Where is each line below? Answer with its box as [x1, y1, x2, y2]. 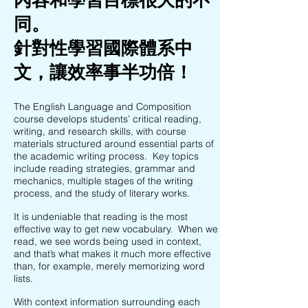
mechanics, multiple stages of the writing [14, 175, 193, 187]
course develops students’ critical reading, [14, 113, 201, 125]
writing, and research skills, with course [14, 125, 186, 137]
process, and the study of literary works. [14, 187, 195, 199]
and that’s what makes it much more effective [14, 247, 211, 260]
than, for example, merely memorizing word [14, 260, 205, 272]
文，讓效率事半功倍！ [14, 61, 192, 82]
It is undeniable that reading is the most [14, 210, 188, 223]
